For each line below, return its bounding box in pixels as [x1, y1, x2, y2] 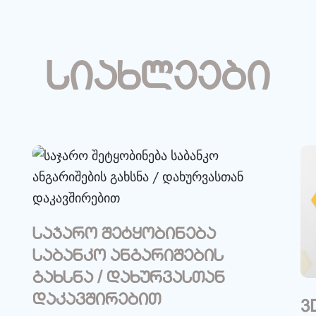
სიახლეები [46, 59, 270, 101]
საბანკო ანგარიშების [32, 248, 224, 266]
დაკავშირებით [32, 291, 161, 310]
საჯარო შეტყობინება [32, 226, 216, 244]
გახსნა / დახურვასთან [32, 269, 225, 288]
